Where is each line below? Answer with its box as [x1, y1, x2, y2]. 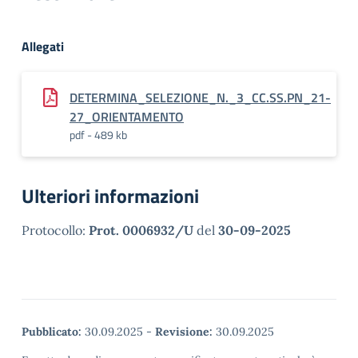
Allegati [22, 37, 64, 56]
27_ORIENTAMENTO [70, 107, 184, 126]
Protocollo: [22, 222, 89, 238]
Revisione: [155, 324, 213, 339]
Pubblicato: [22, 324, 82, 339]
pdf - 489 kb [70, 126, 127, 143]
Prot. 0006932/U [89, 222, 193, 238]
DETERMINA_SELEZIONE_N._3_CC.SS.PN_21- [70, 88, 331, 107]
